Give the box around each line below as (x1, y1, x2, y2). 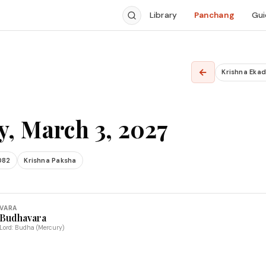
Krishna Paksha (24, 156, 77, 164)
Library (150, 10, 177, 20)
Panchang (194, 10, 235, 20)
